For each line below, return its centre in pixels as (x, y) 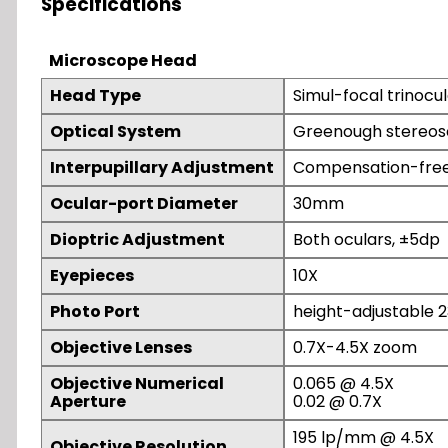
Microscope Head (123, 60)
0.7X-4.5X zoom (355, 347)
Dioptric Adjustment (137, 239)
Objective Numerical (137, 383)
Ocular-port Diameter (144, 203)
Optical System (115, 131)
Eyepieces (92, 275)
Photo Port (95, 311)
